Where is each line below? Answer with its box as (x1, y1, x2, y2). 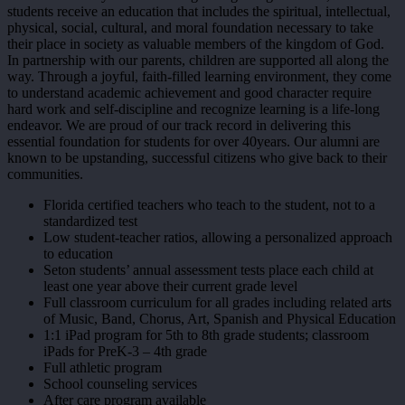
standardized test (43, 213, 137, 230)
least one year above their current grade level (43, 278, 297, 295)
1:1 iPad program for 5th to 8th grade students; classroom (43, 327, 369, 344)
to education (43, 246, 113, 262)
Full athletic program (43, 360, 162, 376)
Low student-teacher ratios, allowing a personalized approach (43, 230, 392, 246)
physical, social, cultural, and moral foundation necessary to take (7, 20, 373, 36)
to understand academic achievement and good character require (7, 85, 372, 101)
